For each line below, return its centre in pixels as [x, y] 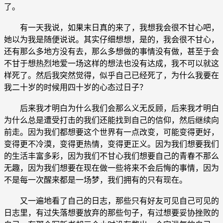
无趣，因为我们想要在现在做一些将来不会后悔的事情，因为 [111, 168]
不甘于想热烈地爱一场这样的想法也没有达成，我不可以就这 [111, 63]
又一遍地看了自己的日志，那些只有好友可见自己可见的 [111, 201]
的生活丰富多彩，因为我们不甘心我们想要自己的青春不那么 [111, 156]
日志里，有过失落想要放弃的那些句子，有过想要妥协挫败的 [111, 213]
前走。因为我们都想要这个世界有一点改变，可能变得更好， [111, 132]
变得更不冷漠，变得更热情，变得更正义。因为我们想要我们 [111, 144]
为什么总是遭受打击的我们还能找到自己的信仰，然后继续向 [111, 120]
